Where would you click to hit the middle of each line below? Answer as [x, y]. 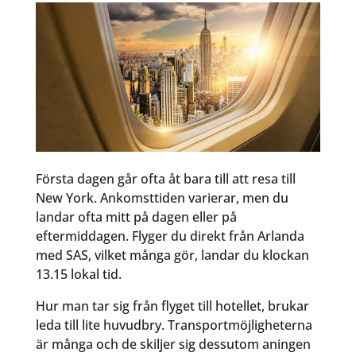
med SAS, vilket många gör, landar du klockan [172, 255]
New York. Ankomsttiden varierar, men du [162, 197]
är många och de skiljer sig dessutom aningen [173, 344]
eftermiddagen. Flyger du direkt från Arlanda [170, 236]
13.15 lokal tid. [78, 274]
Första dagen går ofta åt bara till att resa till [165, 178]
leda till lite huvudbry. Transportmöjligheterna [174, 325]
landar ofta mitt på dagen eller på [136, 217]
